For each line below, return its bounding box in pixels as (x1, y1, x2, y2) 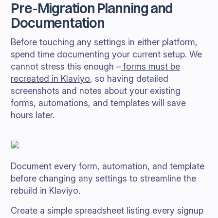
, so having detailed (90, 73, 169, 84)
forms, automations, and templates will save (11, 98, 186, 108)
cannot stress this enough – (11, 61, 121, 72)
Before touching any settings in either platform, (11, 37, 198, 47)
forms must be (121, 61, 181, 72)
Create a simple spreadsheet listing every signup (11, 205, 204, 216)
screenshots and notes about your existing (11, 86, 181, 96)
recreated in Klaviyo (11, 73, 91, 84)
